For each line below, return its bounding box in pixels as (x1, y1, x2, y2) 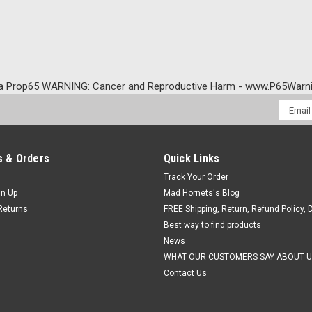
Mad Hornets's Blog (163, 188, 240, 198)
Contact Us (163, 268, 207, 278)
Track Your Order (163, 172, 228, 182)
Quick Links (163, 152, 220, 165)
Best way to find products (163, 220, 261, 230)
